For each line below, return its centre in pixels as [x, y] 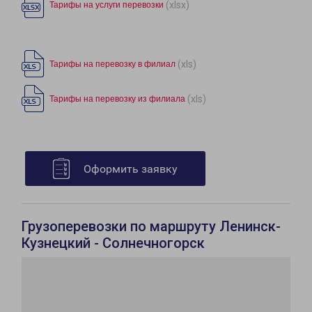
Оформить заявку [131, 169]
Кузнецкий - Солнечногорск [113, 243]
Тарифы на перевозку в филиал [112, 64]
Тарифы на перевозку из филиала [117, 99]
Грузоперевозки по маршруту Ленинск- [151, 227]
